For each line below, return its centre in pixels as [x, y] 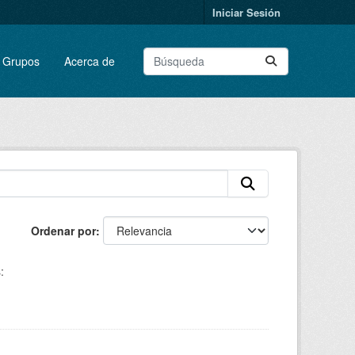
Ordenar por [63, 231]
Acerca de [89, 61]
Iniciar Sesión [246, 12]
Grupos [21, 61]
